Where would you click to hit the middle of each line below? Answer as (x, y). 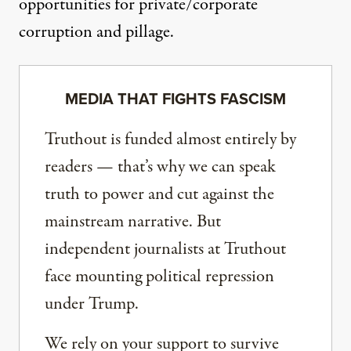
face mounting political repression (159, 276)
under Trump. (92, 304)
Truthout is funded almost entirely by (170, 139)
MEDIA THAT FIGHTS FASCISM (175, 98)
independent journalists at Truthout (165, 249)
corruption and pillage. (96, 32)
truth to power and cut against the (159, 194)
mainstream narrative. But (133, 221)
